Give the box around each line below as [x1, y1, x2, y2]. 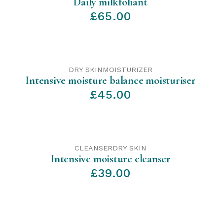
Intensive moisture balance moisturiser [25, 74, 196, 87]
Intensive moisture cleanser [50, 152, 171, 165]
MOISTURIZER [103, 66, 152, 74]
